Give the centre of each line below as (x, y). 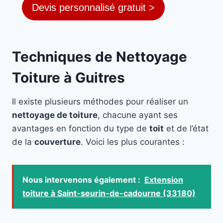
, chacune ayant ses (138, 115)
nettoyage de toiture (55, 115)
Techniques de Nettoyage (100, 57)
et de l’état (186, 129)
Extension (164, 180)
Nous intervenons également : (81, 180)
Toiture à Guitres (68, 78)
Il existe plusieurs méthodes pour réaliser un (100, 102)
